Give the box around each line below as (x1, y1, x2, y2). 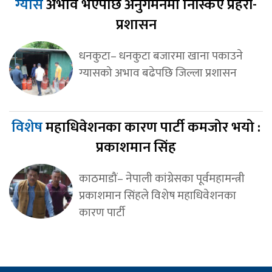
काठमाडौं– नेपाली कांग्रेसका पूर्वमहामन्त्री (78, 168, 245, 188)
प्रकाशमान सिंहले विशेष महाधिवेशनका (78, 185, 236, 205)
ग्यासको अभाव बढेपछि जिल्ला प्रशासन (78, 63, 237, 83)
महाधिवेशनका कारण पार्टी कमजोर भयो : (46, 115, 260, 140)
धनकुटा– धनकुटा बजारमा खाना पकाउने (78, 46, 243, 66)
